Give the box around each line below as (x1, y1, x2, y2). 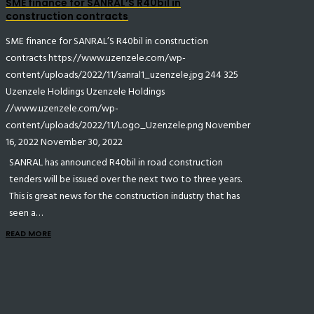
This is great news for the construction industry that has (9, 188, 240, 205)
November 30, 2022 (41, 134, 123, 151)
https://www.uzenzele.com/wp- (48, 50, 186, 67)
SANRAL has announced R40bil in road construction (9, 154, 223, 171)
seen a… (9, 205, 43, 221)
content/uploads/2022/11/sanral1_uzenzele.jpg (6, 67, 203, 83)
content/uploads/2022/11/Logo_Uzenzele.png (6, 117, 203, 134)
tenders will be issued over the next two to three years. (9, 171, 242, 188)
